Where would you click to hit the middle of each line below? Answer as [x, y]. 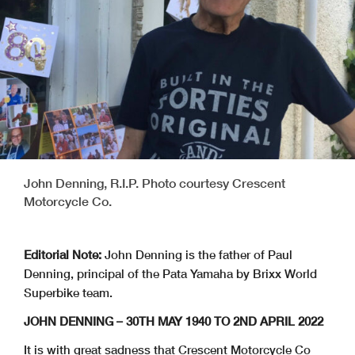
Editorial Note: [63, 254]
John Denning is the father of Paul [197, 254]
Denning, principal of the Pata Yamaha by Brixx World [170, 273]
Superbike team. [68, 292]
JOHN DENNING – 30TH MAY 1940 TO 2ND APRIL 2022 [174, 321]
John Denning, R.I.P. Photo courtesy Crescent [155, 182]
